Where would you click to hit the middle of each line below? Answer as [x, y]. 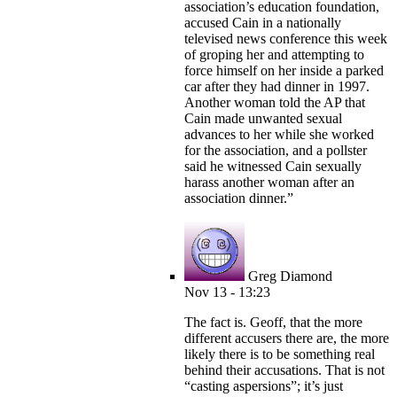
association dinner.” [239, 198]
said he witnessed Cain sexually [273, 167]
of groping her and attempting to [274, 55]
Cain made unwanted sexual [263, 119]
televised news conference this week [286, 39]
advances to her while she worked [279, 135]
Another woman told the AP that [275, 103]
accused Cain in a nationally [263, 23]
